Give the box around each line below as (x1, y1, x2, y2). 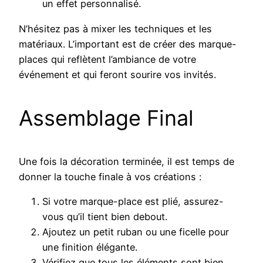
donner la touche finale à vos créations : (19, 170, 201, 183)
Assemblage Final (19, 104, 194, 131)
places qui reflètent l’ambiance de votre (19, 53, 196, 65)
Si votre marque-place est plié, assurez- (42, 195, 224, 207)
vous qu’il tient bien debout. (42, 210, 167, 222)
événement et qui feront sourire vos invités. (19, 68, 216, 80)
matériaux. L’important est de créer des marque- (19, 38, 237, 50)
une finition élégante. (42, 241, 137, 253)
